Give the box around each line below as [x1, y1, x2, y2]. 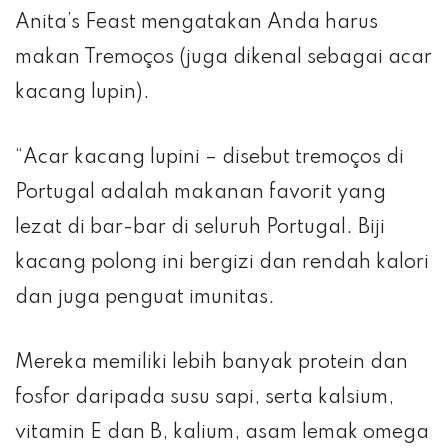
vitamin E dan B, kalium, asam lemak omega [15, 422, 429, 443]
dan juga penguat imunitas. [15, 287, 275, 308]
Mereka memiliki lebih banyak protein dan [15, 352, 408, 373]
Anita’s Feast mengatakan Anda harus [15, 12, 378, 33]
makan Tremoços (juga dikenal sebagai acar [15, 47, 432, 68]
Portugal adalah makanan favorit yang [15, 182, 386, 203]
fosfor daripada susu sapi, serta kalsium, [15, 387, 394, 408]
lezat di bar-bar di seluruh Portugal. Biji [15, 217, 385, 238]
